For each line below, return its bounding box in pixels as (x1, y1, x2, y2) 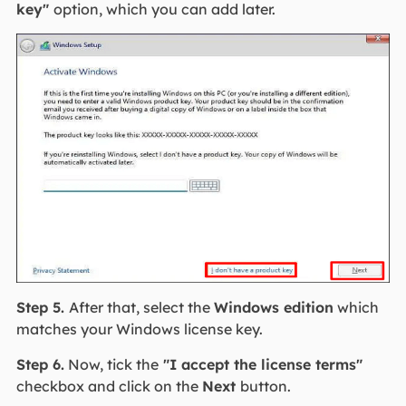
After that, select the (68, 297, 214, 316)
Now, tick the (63, 354, 159, 373)
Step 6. (15, 354, 64, 373)
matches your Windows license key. (15, 319, 263, 338)
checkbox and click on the (15, 376, 202, 395)
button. (239, 376, 291, 395)
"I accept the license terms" (162, 354, 362, 373)
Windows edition (213, 297, 333, 316)
